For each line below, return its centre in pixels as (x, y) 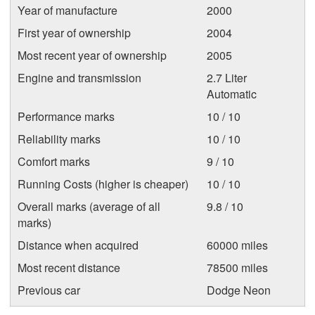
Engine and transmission (79, 78)
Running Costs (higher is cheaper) (103, 184)
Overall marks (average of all (89, 206)
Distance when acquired (78, 245)
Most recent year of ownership (92, 55)
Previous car (49, 290)
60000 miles (237, 245)
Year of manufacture (67, 10)
